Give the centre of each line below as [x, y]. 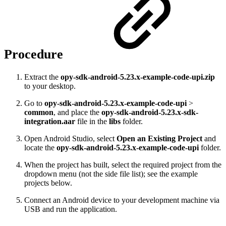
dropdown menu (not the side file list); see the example [111, 174]
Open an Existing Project [159, 139]
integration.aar [50, 122]
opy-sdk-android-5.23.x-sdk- [150, 112]
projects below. [48, 183]
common [39, 112]
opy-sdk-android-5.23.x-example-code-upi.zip [138, 77]
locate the [40, 148]
